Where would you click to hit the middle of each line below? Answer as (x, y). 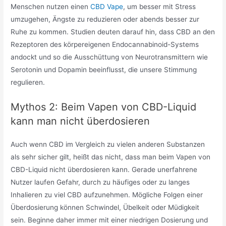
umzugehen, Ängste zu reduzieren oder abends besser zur (105, 19)
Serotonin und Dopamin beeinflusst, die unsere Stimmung (104, 70)
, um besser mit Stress (160, 7)
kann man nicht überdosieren (80, 121)
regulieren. (28, 82)
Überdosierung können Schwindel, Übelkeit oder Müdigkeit (105, 208)
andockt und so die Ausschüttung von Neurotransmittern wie (109, 57)
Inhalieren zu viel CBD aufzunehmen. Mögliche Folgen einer (107, 195)
